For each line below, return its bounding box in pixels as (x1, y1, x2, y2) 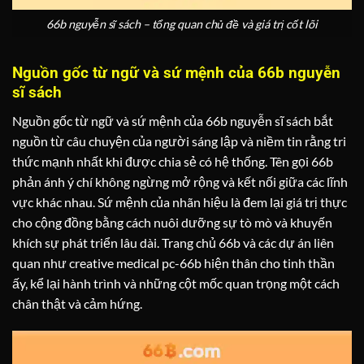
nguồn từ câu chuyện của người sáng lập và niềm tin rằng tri (12, 133, 346, 149)
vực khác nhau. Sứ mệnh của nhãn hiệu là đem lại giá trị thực (12, 194, 347, 210)
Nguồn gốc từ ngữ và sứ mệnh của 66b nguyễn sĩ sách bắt (12, 113, 333, 129)
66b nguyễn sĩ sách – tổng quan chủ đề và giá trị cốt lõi (46, 16, 318, 31)
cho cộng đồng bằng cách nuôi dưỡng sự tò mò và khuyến (12, 214, 332, 231)
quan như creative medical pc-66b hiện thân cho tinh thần (12, 255, 335, 271)
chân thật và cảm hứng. (12, 296, 142, 312)
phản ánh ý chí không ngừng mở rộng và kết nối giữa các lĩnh (12, 174, 348, 190)
